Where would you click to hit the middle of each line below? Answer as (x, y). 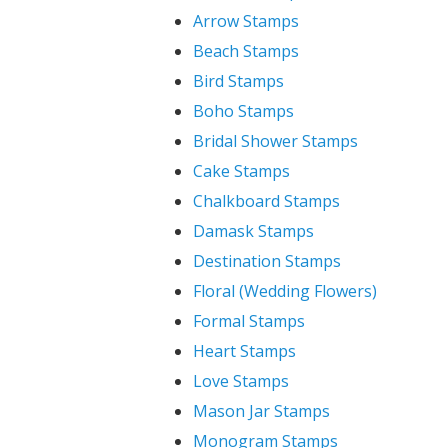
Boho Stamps (243, 111)
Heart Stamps (244, 351)
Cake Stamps (241, 171)
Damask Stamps (253, 231)
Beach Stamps (245, 51)
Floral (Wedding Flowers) (284, 291)
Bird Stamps (238, 81)
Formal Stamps (248, 321)
